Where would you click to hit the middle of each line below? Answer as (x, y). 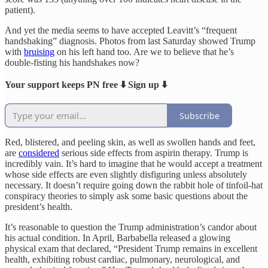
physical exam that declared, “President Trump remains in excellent (131, 249)
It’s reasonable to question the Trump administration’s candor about (131, 227)
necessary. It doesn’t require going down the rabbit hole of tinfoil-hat (134, 185)
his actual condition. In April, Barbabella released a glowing (118, 238)
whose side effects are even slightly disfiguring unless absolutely (126, 175)
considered (39, 153)
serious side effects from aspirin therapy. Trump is (154, 153)
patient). (20, 10)
